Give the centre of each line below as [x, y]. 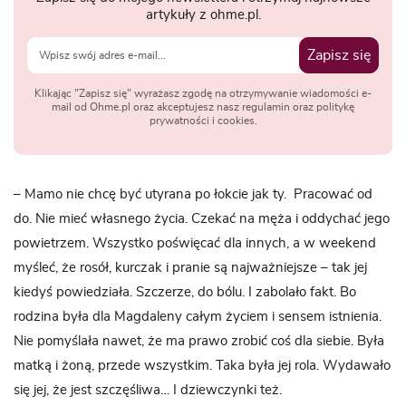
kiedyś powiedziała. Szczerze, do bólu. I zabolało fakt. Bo [185, 293]
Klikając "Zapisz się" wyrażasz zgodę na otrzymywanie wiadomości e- [203, 94]
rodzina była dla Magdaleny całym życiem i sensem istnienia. [198, 317]
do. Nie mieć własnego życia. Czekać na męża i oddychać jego [202, 219]
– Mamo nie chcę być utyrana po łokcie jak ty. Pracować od [193, 195]
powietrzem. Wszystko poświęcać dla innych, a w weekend [195, 244]
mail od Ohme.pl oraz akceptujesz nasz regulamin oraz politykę [203, 107]
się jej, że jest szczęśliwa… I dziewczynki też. [148, 391]
